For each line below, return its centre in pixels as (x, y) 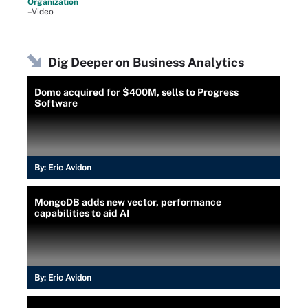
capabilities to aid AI (82, 213)
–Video (41, 12)
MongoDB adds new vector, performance (128, 202)
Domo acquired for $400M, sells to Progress (136, 92)
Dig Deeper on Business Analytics (146, 62)
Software (56, 103)
